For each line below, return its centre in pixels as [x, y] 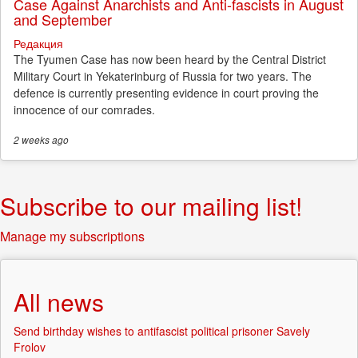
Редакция [38, 44]
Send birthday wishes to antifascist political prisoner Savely [162, 331]
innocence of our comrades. [84, 110]
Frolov [30, 347]
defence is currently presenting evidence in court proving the [166, 93]
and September [63, 20]
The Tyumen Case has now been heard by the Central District [170, 60]
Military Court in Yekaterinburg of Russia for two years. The [163, 76]
